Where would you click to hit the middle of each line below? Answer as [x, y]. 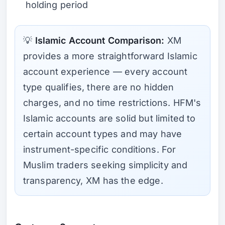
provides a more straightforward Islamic [110, 56]
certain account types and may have [103, 134]
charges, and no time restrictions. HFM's [112, 102]
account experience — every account [105, 71]
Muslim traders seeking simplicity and [105, 165]
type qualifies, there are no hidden [99, 87]
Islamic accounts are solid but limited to [109, 118]
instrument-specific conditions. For [100, 149]
